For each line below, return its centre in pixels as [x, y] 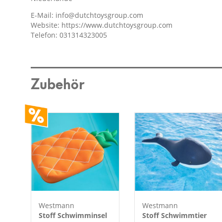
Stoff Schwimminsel [73, 216]
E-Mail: [43, 15]
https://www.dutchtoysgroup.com [117, 25]
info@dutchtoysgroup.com [99, 15]
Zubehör [58, 82]
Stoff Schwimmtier [174, 216]
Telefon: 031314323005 [69, 35]
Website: [46, 25]
